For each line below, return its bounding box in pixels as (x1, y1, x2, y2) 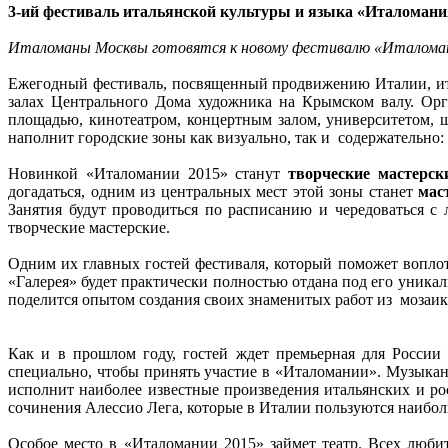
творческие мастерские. (8, 218, 170, 236)
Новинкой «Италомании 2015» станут (8, 164, 289, 182)
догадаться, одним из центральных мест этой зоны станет (8, 182, 419, 200)
